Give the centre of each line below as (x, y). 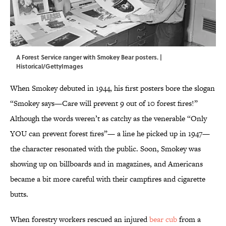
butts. (19, 194)
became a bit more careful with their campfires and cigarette (108, 179)
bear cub (163, 219)
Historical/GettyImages (50, 66)
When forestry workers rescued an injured (80, 219)
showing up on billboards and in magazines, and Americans (106, 164)
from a (189, 219)
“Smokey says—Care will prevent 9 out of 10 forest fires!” (104, 103)
